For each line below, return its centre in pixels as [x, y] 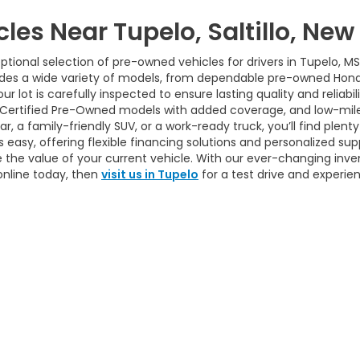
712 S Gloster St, [204, 326]
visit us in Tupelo [150, 174]
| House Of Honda [120, 326]
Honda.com [154, 342]
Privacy [60, 326]
